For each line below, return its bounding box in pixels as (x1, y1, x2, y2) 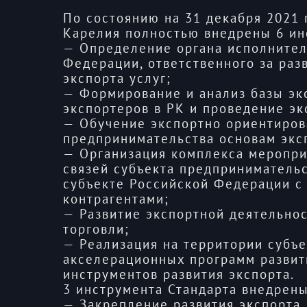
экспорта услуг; (62, 70, 171, 87)
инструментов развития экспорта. (62, 266, 295, 283)
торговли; (62, 221, 130, 238)
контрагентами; (62, 191, 169, 208)
